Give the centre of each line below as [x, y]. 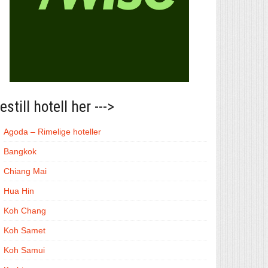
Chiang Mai [25, 171]
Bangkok [20, 151]
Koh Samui [24, 250]
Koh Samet [25, 230]
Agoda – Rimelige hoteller [52, 132]
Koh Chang [25, 211]
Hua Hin [19, 191]
